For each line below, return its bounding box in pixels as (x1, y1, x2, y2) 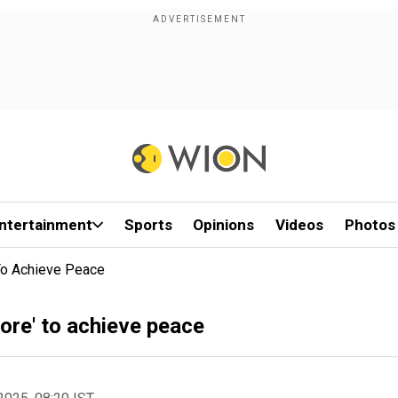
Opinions (193, 216, 255, 234)
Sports (123, 216, 172, 234)
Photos (344, 216, 395, 234)
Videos (275, 216, 324, 234)
